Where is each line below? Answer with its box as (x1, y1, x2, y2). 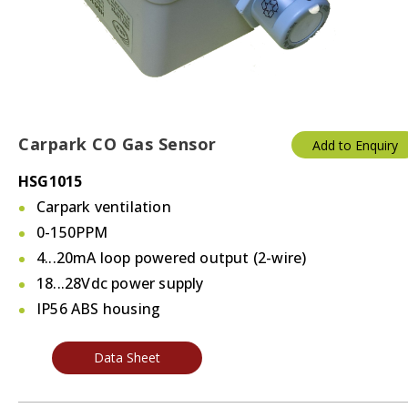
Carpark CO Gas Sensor (18, 133, 217, 156)
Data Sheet (93, 349, 160, 367)
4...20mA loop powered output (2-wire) (36, 248, 307, 269)
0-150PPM (36, 222, 108, 243)
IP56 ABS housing (36, 299, 161, 320)
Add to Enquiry (312, 137, 398, 155)
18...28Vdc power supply (36, 273, 204, 294)
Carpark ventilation (36, 197, 171, 218)
